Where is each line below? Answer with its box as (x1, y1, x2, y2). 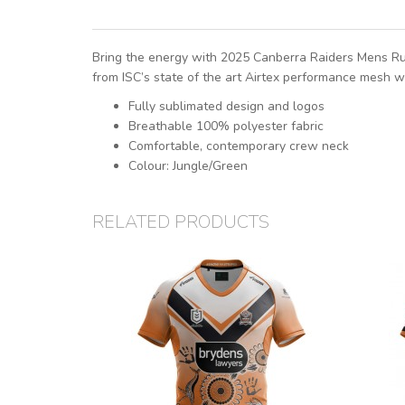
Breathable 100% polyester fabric (128, 118, 324, 136)
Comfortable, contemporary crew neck (128, 137, 349, 155)
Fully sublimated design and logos (128, 98, 325, 116)
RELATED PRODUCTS (92, 210, 269, 235)
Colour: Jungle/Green (128, 157, 248, 175)
